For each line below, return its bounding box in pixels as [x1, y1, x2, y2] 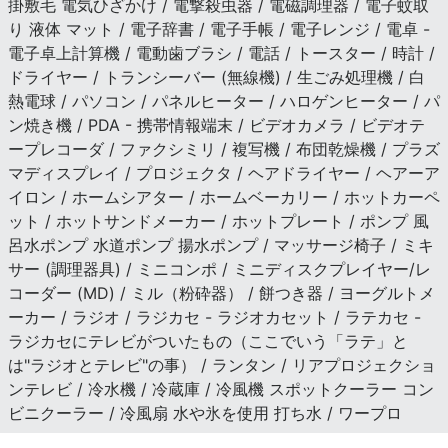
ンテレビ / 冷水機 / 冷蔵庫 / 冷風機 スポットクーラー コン [8, 378, 434, 399]
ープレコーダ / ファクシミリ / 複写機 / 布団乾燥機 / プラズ [8, 138, 440, 159]
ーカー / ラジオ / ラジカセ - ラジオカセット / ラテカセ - [8, 306, 421, 327]
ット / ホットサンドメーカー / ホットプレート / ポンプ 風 [8, 210, 429, 231]
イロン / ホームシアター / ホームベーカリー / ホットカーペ [8, 186, 440, 207]
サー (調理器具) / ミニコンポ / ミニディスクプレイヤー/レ [8, 258, 431, 279]
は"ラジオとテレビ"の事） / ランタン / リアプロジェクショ [8, 354, 436, 375]
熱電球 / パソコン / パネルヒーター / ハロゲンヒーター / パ [8, 90, 440, 111]
